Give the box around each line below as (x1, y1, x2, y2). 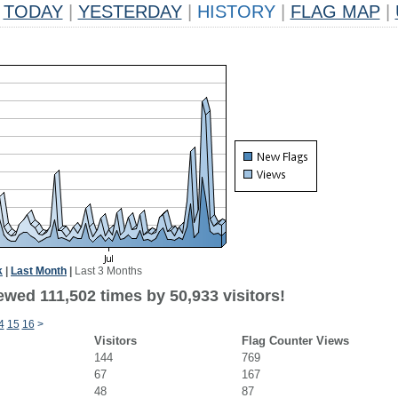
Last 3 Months (75, 265, 142, 277)
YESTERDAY (77, 2, 182, 21)
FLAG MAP (290, 2, 380, 21)
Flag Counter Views (241, 334, 349, 347)
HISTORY (191, 2, 281, 21)
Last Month (11, 265, 67, 277)
